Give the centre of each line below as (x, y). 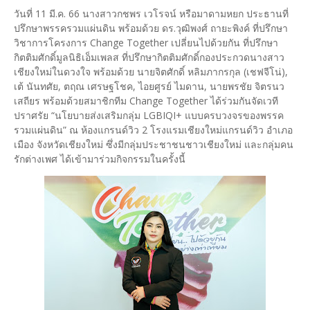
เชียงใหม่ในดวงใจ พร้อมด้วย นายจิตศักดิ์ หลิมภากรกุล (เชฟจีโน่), (151, 72)
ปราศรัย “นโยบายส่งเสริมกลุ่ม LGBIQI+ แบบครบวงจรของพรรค (149, 116)
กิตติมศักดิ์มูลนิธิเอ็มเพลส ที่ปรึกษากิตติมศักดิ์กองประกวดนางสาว (149, 57)
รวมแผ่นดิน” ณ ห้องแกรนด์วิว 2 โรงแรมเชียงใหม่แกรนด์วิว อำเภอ (153, 130)
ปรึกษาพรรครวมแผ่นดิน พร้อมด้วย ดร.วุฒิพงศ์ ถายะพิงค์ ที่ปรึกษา (151, 28)
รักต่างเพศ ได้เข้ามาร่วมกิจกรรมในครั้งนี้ (100, 159)
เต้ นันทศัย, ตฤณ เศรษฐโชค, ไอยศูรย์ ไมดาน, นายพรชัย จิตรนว (149, 86)
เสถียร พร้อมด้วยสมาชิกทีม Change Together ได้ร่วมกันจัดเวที (146, 101)
